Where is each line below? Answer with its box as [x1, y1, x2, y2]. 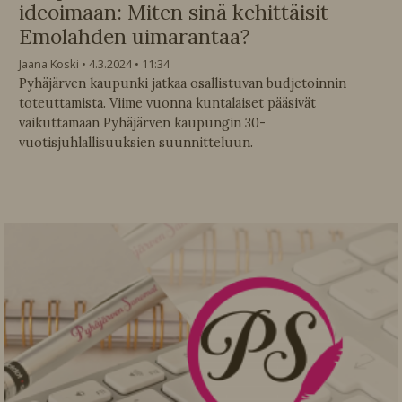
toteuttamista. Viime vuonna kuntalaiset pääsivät [19, 95, 316, 112]
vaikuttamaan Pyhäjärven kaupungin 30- [19, 115, 266, 132]
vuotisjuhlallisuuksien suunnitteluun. [19, 135, 253, 152]
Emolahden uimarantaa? [19, 23, 250, 50]
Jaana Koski [19, 56, 79, 73]
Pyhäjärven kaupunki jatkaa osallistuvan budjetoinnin [19, 75, 346, 92]
